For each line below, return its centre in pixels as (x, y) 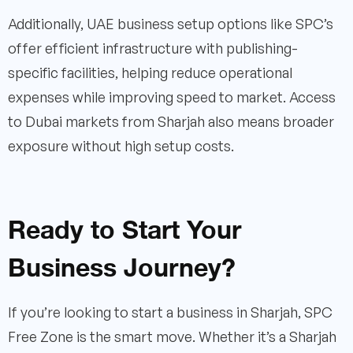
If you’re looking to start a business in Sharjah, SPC (170, 312)
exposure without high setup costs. (121, 145)
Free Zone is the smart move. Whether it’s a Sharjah (172, 336)
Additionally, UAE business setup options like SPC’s (171, 23)
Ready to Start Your (124, 227)
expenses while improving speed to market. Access (172, 97)
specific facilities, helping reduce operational (150, 72)
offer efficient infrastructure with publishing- (153, 48)
